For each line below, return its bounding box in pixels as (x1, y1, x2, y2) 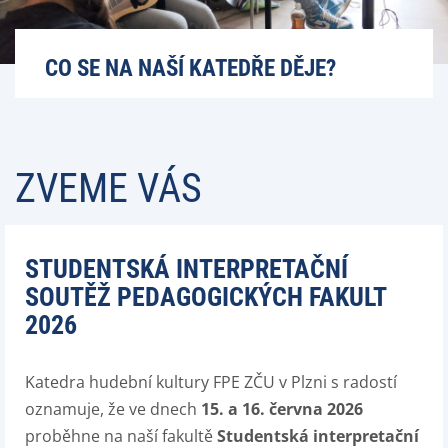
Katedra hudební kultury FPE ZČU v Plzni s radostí (25, 371, 397, 393)
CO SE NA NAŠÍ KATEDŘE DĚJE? (45, 55, 336, 82)
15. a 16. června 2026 (201, 398, 363, 420)
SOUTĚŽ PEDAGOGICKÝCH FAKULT (25, 282, 386, 312)
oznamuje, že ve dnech (25, 398, 201, 420)
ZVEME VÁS (15, 165, 202, 212)
